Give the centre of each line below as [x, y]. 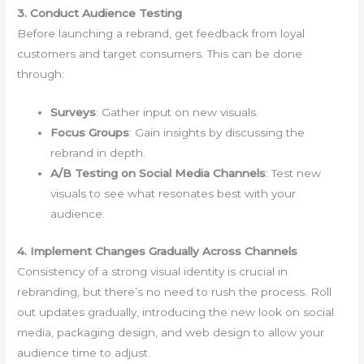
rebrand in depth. [98, 153]
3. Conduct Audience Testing [100, 13]
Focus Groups [90, 133]
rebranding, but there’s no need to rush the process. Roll [175, 291]
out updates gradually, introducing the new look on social [176, 312]
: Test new [294, 173]
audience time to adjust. [84, 352]
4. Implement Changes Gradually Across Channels [158, 251]
